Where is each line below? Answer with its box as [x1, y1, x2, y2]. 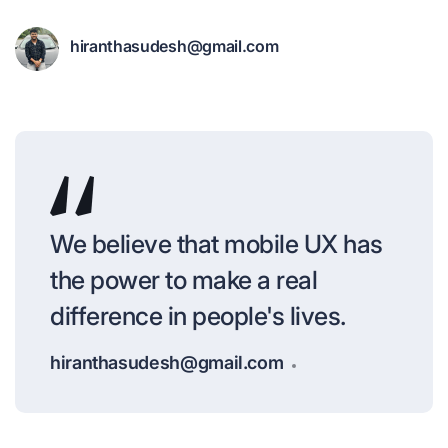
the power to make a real [50, 264, 317, 295]
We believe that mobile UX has [50, 228, 383, 259]
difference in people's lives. [50, 300, 346, 331]
